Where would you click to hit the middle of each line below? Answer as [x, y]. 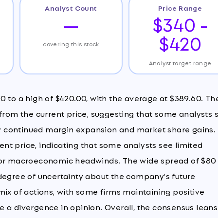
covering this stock [71, 43]
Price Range [180, 7]
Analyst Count [71, 7]
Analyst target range [180, 62]
